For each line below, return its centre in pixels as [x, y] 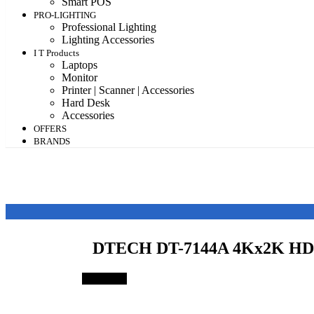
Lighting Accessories [108, 40]
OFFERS [50, 129]
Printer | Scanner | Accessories [128, 90]
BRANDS [52, 142]
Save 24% [104, 278]
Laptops [80, 65]
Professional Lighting [109, 27]
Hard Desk [86, 103]
